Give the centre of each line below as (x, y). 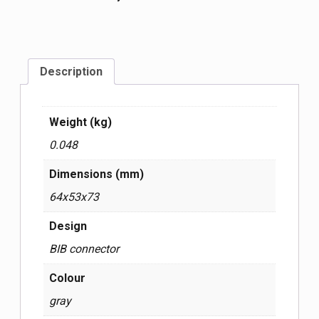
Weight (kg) (80, 122)
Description (71, 71)
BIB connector (84, 249)
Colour (67, 278)
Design (68, 226)
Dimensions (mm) (96, 174)
